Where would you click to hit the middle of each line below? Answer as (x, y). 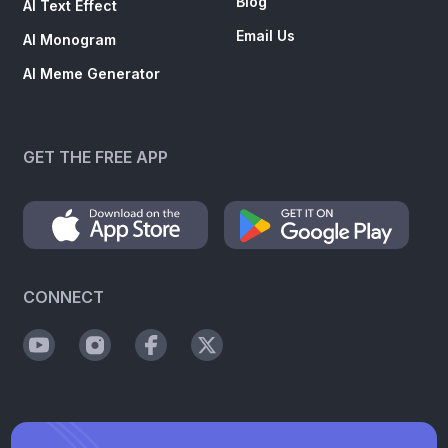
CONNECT (64, 296)
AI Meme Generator (92, 73)
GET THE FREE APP (96, 156)
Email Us (265, 35)
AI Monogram (70, 39)
